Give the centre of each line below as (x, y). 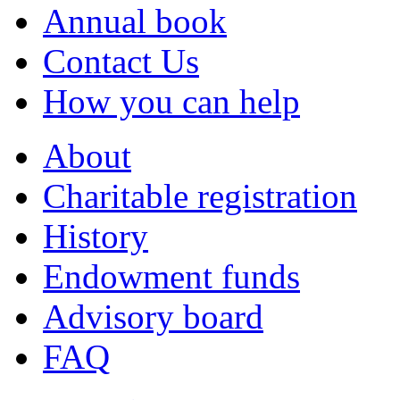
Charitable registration (200, 196)
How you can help (171, 101)
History (96, 236)
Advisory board (153, 316)
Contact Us (121, 61)
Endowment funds (171, 276)
